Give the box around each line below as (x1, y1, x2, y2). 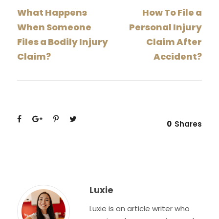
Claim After (146, 35, 202, 48)
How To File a (142, 6, 202, 19)
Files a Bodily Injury (17, 35, 108, 48)
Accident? (153, 50, 202, 63)
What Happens (17, 6, 87, 19)
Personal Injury (129, 21, 202, 33)
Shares (175, 118, 202, 129)
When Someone (17, 21, 91, 33)
